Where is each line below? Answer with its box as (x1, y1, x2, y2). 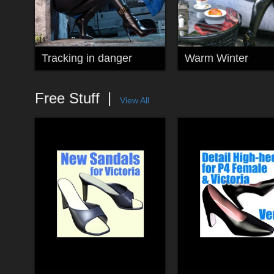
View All (119, 95, 149, 105)
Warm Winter (184, 51, 248, 64)
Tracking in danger (41, 51, 132, 64)
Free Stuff (35, 89, 100, 106)
